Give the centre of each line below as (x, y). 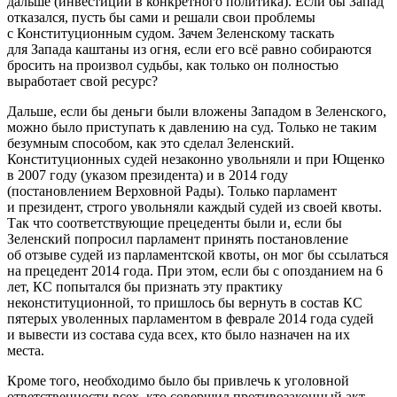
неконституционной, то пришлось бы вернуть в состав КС (185, 303)
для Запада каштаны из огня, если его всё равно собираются (189, 50)
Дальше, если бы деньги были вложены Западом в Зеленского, (197, 112)
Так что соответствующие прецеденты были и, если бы (175, 223)
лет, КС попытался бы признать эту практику (145, 287)
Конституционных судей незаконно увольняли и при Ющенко (196, 160)
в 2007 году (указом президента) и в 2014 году (148, 175)
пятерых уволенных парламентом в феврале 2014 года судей (191, 319)
